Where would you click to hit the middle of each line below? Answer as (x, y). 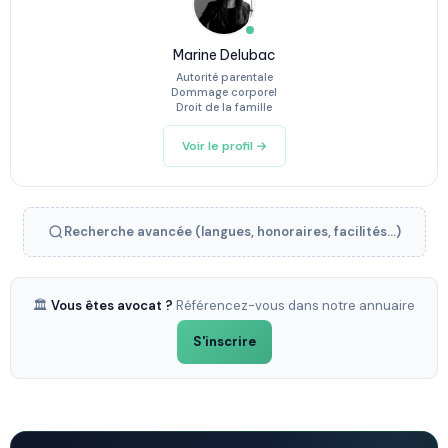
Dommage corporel (224, 92)
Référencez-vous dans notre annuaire (294, 305)
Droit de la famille (224, 107)
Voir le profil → (224, 146)
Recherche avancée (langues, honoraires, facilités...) (232, 231)
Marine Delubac (224, 55)
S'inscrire (224, 341)
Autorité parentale (224, 77)
